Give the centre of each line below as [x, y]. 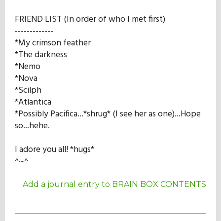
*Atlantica [33, 102]
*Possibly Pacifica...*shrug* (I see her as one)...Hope [108, 114]
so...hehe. [32, 126]
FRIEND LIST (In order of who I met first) [90, 19]
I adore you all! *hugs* [55, 149]
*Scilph [28, 90]
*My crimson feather [53, 43]
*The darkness [41, 55]
